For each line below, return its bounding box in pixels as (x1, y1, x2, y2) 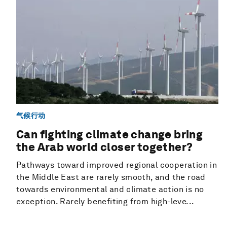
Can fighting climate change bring (16, 127, 203, 141)
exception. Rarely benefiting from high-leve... (16, 196, 195, 206)
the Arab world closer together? (16, 140, 193, 154)
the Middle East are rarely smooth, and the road (16, 172, 206, 182)
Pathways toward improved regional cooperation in (16, 160, 217, 170)
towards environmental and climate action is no (16, 184, 204, 194)
